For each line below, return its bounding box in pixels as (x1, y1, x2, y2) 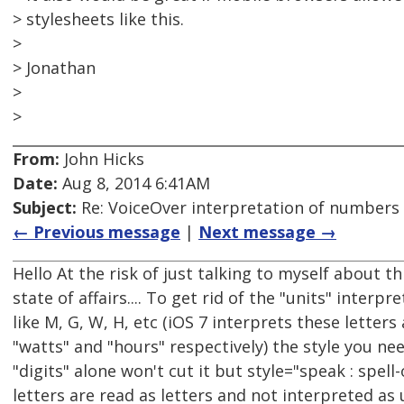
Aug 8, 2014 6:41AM (58, 172, 210, 195)
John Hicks (60, 148, 144, 170)
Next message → (198, 221, 336, 243)
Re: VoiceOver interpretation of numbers (77, 197, 399, 219)
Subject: (13, 197, 77, 219)
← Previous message (13, 221, 180, 243)
